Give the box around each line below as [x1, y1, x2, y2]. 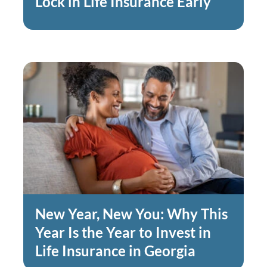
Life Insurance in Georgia [35, 242, 198, 259]
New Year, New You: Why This [35, 205, 228, 222]
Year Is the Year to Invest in [35, 223, 211, 241]
